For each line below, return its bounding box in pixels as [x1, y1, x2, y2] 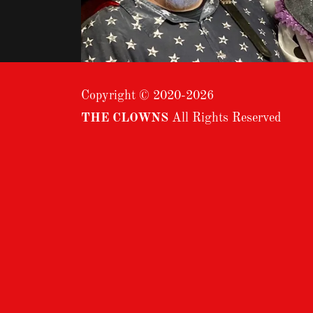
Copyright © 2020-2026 [81, 89, 217, 102]
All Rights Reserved [172, 112, 281, 124]
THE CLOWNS [81, 112, 172, 124]
